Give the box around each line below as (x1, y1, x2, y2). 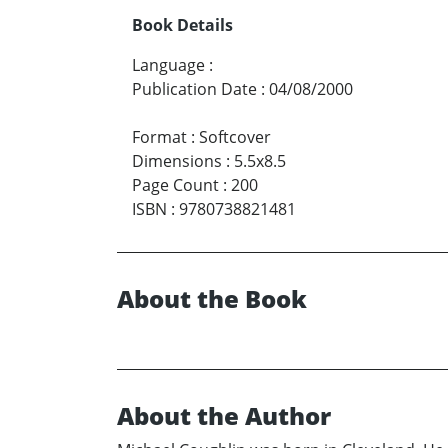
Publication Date (132, 77, 257, 100)
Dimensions (132, 149, 222, 172)
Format (132, 125, 187, 148)
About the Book (117, 281, 307, 315)
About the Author (117, 398, 331, 432)
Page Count (132, 173, 219, 196)
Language (132, 53, 205, 76)
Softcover (199, 125, 271, 148)
